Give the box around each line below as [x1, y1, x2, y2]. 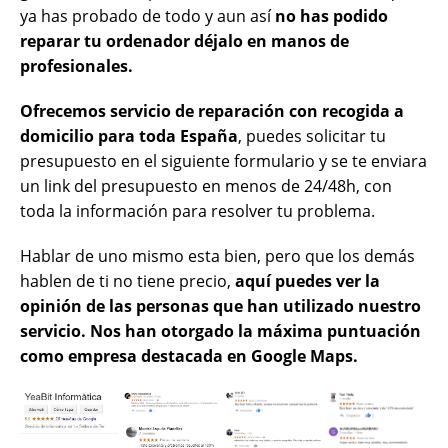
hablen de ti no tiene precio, [20, 269, 235, 292]
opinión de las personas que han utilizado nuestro [20, 294, 421, 317]
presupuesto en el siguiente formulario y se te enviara [20, 149, 427, 172]
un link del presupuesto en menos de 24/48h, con [20, 174, 392, 197]
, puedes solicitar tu [238, 124, 386, 147]
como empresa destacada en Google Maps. [20, 344, 358, 367]
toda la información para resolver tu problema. [20, 199, 375, 222]
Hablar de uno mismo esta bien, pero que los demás [20, 244, 415, 267]
